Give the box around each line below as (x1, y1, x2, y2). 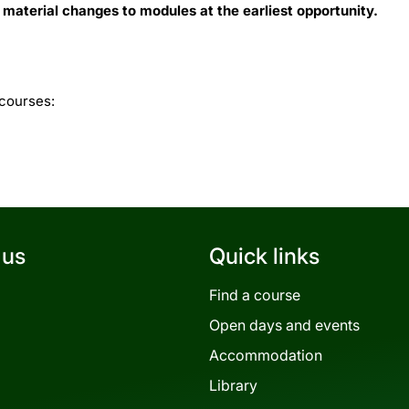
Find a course (209, 285, 300, 304)
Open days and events (209, 315, 360, 334)
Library (209, 375, 257, 394)
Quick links (209, 242, 320, 269)
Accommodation (209, 345, 322, 364)
